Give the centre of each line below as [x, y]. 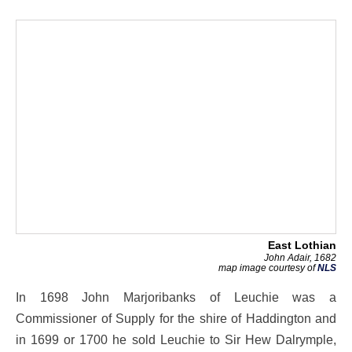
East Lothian [302, 245]
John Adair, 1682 [300, 257]
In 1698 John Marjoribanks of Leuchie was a [176, 297]
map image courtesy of [268, 268]
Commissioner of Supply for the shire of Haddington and [176, 319]
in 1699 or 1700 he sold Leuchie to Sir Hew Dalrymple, [176, 340]
